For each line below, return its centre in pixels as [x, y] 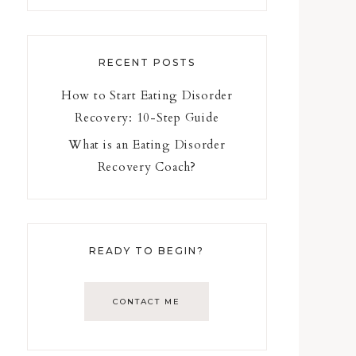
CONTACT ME [147, 302]
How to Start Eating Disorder [147, 96]
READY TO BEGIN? [147, 251]
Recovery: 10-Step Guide [147, 118]
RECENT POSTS [147, 63]
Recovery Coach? [147, 167]
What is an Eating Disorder [147, 145]
